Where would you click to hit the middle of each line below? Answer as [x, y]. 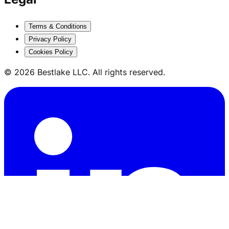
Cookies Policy [51, 52]
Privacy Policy [50, 39]
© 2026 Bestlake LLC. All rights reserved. [85, 72]
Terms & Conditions [58, 27]
